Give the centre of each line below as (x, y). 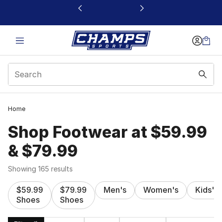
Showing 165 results (40, 169)
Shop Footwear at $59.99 (108, 132)
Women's (161, 190)
